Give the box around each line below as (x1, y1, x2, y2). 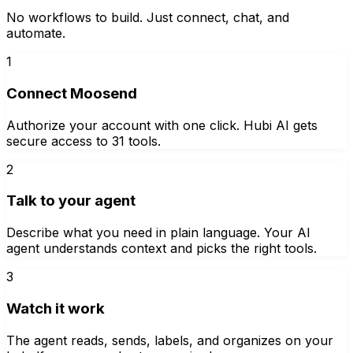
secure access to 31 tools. (6, 132, 161, 149)
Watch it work (6, 299, 105, 318)
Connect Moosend (6, 84, 137, 102)
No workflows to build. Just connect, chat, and (6, 9, 289, 26)
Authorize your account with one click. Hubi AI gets (6, 117, 318, 133)
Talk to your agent (6, 191, 136, 210)
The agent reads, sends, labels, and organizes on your (6, 332, 333, 348)
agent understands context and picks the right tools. (6, 240, 317, 257)
